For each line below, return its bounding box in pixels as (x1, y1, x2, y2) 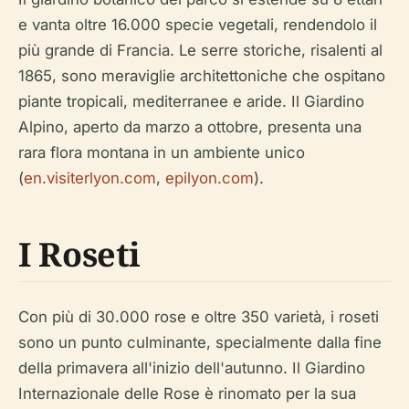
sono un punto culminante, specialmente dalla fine (18, 332, 382, 351)
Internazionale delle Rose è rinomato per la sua (18, 383, 356, 403)
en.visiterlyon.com (24, 168, 156, 187)
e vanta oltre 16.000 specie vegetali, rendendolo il (18, 15, 377, 34)
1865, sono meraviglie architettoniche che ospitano (18, 66, 385, 85)
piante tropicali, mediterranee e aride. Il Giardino (18, 91, 364, 110)
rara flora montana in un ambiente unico (18, 142, 305, 162)
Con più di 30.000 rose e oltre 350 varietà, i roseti (18, 307, 379, 326)
